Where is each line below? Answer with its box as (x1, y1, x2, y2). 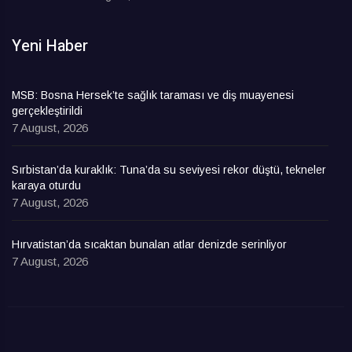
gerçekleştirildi (12, 104, 82, 118)
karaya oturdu (12, 179, 81, 192)
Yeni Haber (12, 35, 88, 58)
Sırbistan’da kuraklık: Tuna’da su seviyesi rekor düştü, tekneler (12, 163, 326, 177)
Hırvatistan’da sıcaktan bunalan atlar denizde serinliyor (12, 238, 287, 251)
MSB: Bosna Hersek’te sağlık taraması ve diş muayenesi (12, 89, 294, 102)
